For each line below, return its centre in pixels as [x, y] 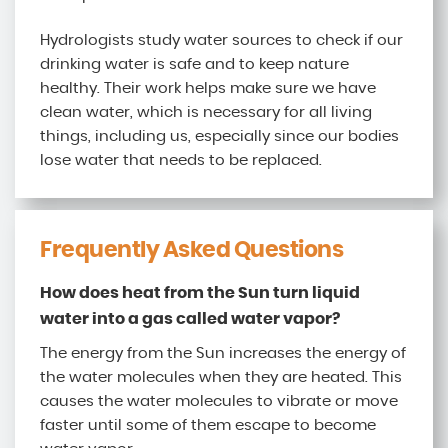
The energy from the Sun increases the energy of [223, 354]
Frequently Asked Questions [191, 250]
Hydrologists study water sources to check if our [221, 41]
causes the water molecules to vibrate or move [219, 402]
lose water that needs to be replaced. [181, 161]
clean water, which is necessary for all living [206, 113]
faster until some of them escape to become [208, 426]
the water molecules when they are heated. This [221, 378]
